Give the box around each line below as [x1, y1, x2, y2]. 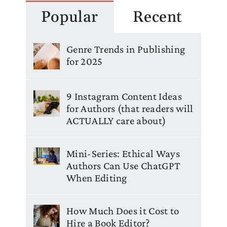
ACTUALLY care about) [66, 114, 166, 127]
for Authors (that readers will [66, 102, 194, 115]
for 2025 [66, 55, 103, 67]
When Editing [66, 171, 127, 184]
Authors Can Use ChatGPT [66, 159, 180, 172]
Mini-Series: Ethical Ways [66, 147, 180, 160]
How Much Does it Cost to [66, 204, 179, 217]
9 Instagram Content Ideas [66, 90, 182, 102]
